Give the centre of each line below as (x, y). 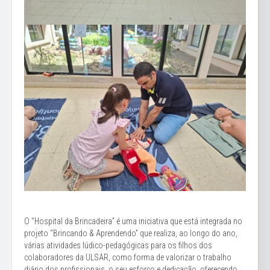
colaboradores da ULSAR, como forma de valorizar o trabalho (128, 258)
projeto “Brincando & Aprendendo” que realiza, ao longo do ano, (131, 234)
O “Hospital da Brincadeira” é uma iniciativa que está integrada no (133, 221)
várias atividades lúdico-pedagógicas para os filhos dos (118, 246)
